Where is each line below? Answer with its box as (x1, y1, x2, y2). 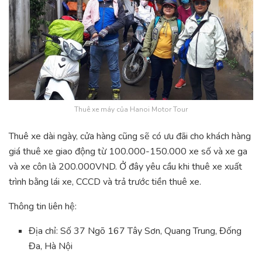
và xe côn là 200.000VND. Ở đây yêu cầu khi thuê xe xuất (9, 160, 242, 174)
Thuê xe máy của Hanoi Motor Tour (74, 105, 188, 115)
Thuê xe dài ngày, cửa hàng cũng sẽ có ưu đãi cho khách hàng (9, 130, 251, 143)
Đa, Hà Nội (29, 240, 73, 253)
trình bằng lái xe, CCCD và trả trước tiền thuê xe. (9, 175, 201, 189)
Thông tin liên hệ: (9, 200, 77, 213)
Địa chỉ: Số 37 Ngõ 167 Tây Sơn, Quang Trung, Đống (29, 225, 242, 238)
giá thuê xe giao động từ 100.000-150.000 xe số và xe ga (9, 145, 247, 158)
